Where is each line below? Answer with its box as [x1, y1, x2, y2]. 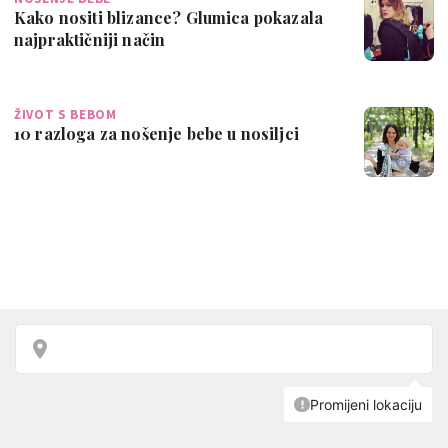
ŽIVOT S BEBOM [14, 105, 117, 123]
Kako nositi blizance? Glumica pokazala [14, 6, 324, 28]
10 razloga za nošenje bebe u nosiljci [14, 122, 299, 144]
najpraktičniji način [14, 28, 166, 50]
